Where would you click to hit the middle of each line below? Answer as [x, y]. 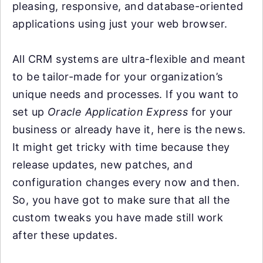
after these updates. [65, 235]
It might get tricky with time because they [121, 147]
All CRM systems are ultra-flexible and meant [129, 59]
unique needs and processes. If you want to [126, 94]
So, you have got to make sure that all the [121, 200]
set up [30, 112]
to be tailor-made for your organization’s [118, 77]
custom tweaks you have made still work [118, 218]
